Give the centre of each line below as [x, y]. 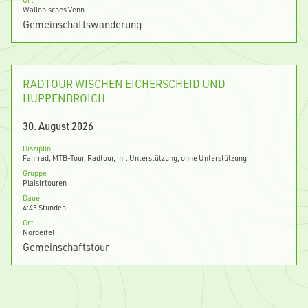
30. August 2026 [58, 126]
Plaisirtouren [45, 183]
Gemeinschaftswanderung [82, 24]
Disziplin [37, 148]
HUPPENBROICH [64, 98]
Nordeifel [38, 232]
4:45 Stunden [44, 208]
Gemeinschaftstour [66, 247]
